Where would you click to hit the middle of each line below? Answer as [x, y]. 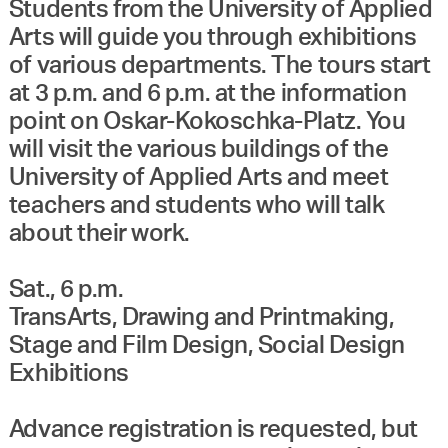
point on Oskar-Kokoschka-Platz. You [207, 121]
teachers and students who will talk [196, 205]
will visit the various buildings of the [198, 149]
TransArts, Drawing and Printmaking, [201, 317]
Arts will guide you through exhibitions [212, 37]
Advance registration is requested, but [213, 429]
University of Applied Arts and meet [198, 177]
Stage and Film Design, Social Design [206, 345]
